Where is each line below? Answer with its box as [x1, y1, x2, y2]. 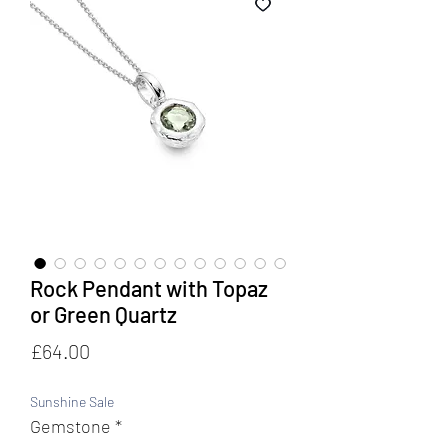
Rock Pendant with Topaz [30, 274, 268, 301]
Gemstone [30, 414, 111, 437]
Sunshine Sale [30, 392, 114, 410]
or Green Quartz [30, 300, 177, 327]
